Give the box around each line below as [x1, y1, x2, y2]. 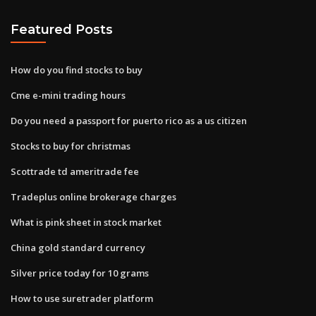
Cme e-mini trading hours [11, 88, 126, 102]
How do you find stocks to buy [11, 63, 142, 76]
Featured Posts [11, 22, 113, 37]
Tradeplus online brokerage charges [11, 190, 176, 203]
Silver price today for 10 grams [11, 266, 149, 279]
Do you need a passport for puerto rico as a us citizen [11, 114, 247, 127]
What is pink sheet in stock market [11, 215, 162, 229]
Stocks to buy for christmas [11, 139, 130, 152]
